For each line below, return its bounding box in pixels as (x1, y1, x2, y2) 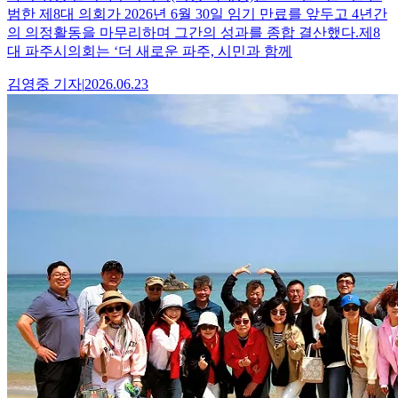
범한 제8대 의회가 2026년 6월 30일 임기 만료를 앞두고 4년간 (7, 6, 387, 22)
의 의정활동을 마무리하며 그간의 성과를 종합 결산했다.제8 (7, 25, 380, 41)
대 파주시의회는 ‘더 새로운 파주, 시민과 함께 (7, 44, 292, 60)
